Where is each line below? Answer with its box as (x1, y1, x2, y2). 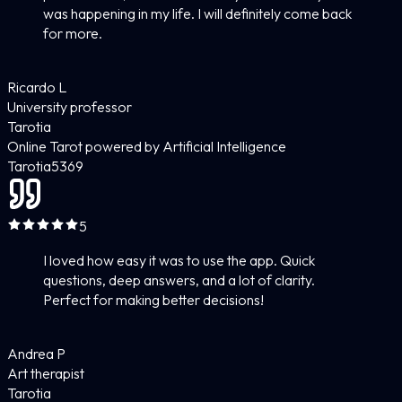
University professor (7, 97, 132, 116)
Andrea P (7, 344, 66, 363)
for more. (43, 23, 102, 42)
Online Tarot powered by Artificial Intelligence (7, 136, 286, 155)
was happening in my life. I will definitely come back (43, 4, 352, 22)
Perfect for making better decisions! (43, 290, 264, 309)
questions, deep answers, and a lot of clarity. (43, 270, 315, 289)
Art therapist (7, 363, 84, 382)
